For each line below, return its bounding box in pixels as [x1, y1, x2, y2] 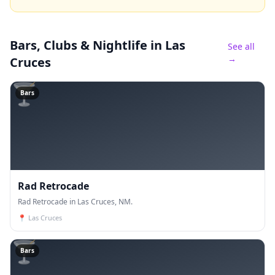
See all [227, 41, 255, 52]
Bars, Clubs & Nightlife [10, 37, 147, 53]
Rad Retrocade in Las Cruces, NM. [18, 196, 133, 207]
